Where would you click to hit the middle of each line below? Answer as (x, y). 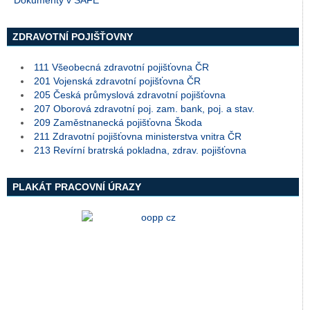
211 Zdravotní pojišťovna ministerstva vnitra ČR (138, 136)
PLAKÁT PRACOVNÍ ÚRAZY (77, 187)
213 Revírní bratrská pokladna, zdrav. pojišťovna (140, 150)
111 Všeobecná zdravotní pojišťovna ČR (121, 67)
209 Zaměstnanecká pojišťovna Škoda (118, 122)
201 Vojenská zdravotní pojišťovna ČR (117, 81)
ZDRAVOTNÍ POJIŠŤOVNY (73, 37)
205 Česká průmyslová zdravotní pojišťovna (130, 95)
